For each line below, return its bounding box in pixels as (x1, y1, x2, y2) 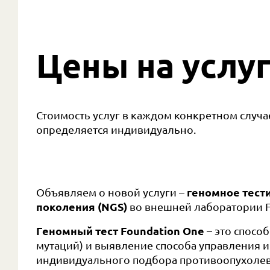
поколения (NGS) (36, 200, 127, 213)
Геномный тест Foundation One (36, 224, 204, 237)
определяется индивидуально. (36, 123, 196, 136)
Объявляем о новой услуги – (36, 186, 187, 198)
